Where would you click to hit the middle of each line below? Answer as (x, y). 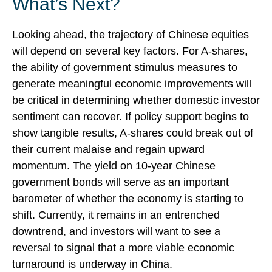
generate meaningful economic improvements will (132, 84)
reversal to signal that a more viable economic (123, 248)
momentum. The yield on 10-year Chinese (114, 166)
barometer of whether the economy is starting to (128, 199)
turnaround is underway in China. (92, 264)
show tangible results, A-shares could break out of (133, 133)
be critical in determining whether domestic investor (136, 100)
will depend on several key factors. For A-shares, (130, 51)
